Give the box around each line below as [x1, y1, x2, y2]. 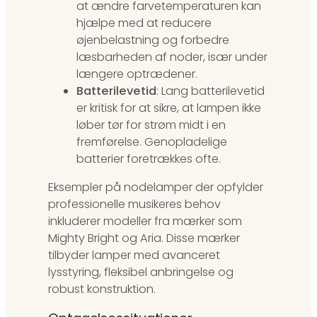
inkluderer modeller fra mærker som [48, 213, 242, 230]
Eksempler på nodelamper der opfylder [48, 179, 263, 196]
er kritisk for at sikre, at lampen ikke [76, 99, 261, 116]
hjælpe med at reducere [76, 14, 212, 31]
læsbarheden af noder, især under [76, 48, 267, 65]
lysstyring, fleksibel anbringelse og [48, 264, 234, 281]
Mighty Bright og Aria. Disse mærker [48, 230, 240, 247]
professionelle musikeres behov [48, 196, 221, 213]
